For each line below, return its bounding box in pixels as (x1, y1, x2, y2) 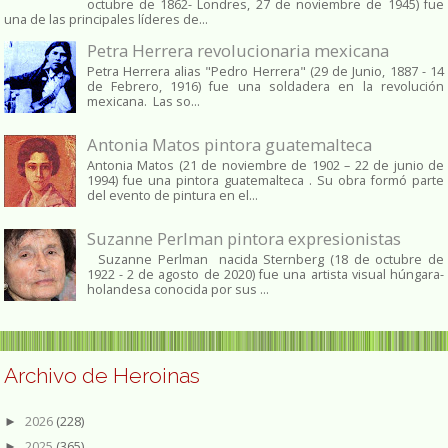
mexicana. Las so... (86, 93, 200, 111)
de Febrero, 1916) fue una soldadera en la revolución (86, 78, 444, 96)
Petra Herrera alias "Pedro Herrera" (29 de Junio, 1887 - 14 (86, 63, 444, 81)
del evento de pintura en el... (86, 187, 258, 205)
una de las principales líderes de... (4, 10, 208, 28)
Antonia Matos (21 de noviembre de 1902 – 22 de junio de (86, 157, 444, 175)
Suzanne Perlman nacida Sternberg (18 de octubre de (86, 251, 444, 269)
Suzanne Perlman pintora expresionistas (86, 226, 401, 250)
